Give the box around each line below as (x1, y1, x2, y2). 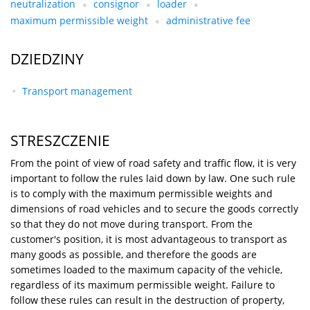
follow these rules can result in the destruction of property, (10, 293, 284, 307)
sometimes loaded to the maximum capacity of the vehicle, (10, 262, 282, 276)
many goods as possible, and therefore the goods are (10, 247, 257, 261)
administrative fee (166, 13, 250, 27)
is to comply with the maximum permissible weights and (10, 186, 273, 200)
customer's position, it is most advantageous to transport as (10, 232, 287, 246)
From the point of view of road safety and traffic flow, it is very (10, 156, 296, 170)
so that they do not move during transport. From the (10, 217, 253, 230)
